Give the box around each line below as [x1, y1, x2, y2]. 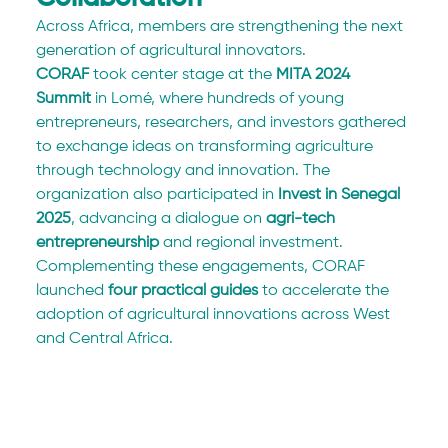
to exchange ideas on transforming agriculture [36, 139, 378, 156]
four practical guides [108, 283, 259, 300]
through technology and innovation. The [36, 163, 335, 180]
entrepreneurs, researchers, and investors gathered [36, 115, 411, 132]
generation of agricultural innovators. [36, 43, 307, 60]
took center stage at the [89, 67, 277, 84]
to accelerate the [258, 283, 394, 300]
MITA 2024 [276, 67, 355, 84]
